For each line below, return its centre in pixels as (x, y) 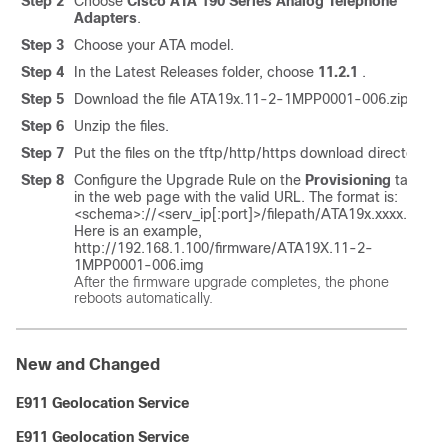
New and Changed (88, 364)
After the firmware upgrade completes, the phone (231, 281)
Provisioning (348, 179)
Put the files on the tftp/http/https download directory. (251, 152)
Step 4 (42, 71)
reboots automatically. (143, 297)
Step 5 (42, 98)
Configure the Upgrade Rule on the (189, 179)
